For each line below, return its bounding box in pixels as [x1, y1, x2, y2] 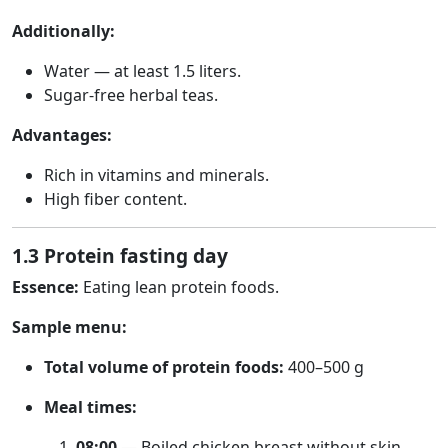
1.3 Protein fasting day [12, 242, 228, 269]
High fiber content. [44, 188, 187, 210]
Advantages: [12, 124, 112, 146]
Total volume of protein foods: [44, 356, 284, 378]
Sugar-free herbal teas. [44, 84, 218, 106]
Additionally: [12, 20, 115, 42]
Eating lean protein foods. [79, 276, 279, 298]
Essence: [12, 276, 79, 298]
